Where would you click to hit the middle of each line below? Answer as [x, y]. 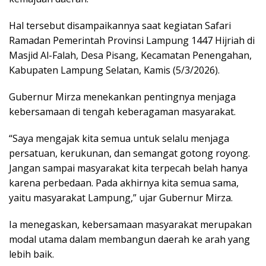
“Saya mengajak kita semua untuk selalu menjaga [119, 138]
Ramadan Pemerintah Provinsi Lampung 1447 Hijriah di [132, 40]
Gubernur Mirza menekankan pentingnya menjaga [122, 96]
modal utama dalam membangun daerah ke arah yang [129, 239]
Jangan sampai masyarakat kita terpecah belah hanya [128, 168]
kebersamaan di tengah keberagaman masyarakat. [122, 111]
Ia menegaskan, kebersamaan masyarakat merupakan [130, 224]
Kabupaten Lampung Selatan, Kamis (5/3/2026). [114, 70]
